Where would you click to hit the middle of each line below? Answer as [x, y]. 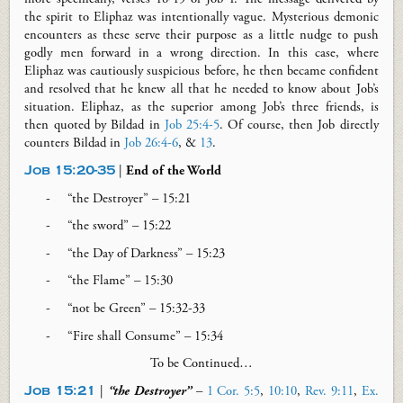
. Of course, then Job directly [299, 125]
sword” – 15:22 [130, 226]
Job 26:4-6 [152, 143]
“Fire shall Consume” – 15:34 [146, 336]
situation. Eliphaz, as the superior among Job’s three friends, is [201, 107]
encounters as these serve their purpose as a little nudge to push [201, 36]
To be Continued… [201, 364]
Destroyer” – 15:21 [140, 198]
